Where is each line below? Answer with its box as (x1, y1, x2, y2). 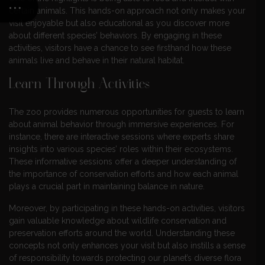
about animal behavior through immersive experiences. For (9, 119, 234, 129)
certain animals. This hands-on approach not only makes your (9, 5, 245, 15)
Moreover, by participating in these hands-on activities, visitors (9, 203, 245, 213)
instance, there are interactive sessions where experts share (9, 131, 234, 141)
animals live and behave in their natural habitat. (9, 55, 185, 65)
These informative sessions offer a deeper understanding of (9, 156, 237, 166)
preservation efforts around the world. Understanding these (9, 228, 235, 238)
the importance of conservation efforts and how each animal (9, 169, 238, 179)
